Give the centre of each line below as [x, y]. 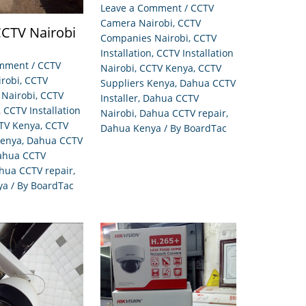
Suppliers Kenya [138, 83]
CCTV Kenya [166, 68]
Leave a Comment [141, 8]
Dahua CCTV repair [183, 113]
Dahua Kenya [131, 128]
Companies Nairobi [144, 38]
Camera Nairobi [137, 23]
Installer [119, 98]
